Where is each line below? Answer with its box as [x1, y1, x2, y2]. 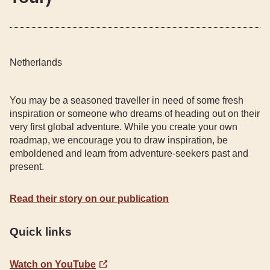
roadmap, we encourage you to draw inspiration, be [10, 135, 228, 145]
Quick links [10, 225, 72, 238]
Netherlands [10, 57, 62, 67]
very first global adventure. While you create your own [10, 122, 237, 132]
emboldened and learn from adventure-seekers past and [10, 148, 248, 159]
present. [10, 162, 44, 172]
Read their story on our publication [10, 193, 169, 204]
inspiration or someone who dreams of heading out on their [10, 108, 260, 119]
